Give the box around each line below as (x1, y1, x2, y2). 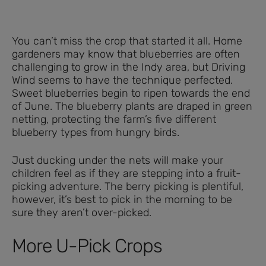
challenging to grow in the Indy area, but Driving (12, 60, 245, 74)
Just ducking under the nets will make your (12, 153, 223, 167)
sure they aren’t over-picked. (12, 205, 151, 219)
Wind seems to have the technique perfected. (12, 73, 233, 87)
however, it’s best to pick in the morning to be (12, 192, 232, 206)
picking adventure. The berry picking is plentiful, (12, 179, 243, 193)
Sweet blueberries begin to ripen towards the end (12, 86, 250, 100)
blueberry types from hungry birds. (12, 125, 179, 139)
